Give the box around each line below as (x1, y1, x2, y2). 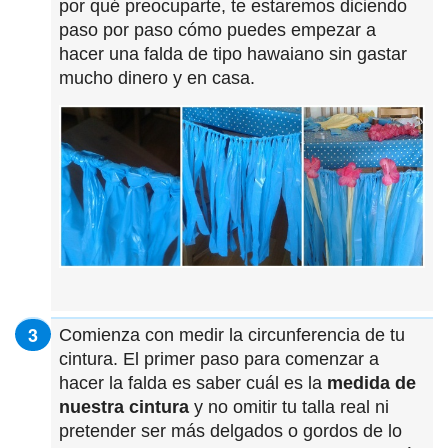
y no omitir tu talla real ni (189, 396, 389, 417)
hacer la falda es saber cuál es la (59, 372, 327, 393)
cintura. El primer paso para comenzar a (59, 348, 379, 369)
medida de (327, 372, 416, 393)
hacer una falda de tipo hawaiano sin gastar (59, 44, 407, 65)
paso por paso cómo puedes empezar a (59, 20, 376, 41)
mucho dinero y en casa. (59, 68, 255, 89)
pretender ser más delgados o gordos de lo (59, 420, 402, 441)
